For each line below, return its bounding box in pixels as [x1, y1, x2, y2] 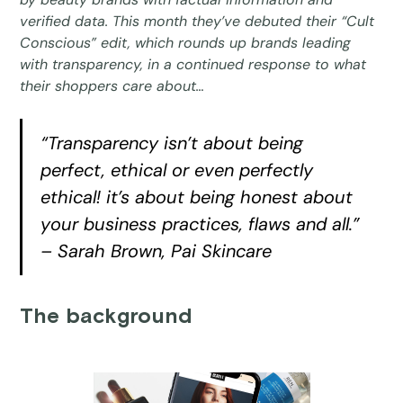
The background [20, 305, 193, 327]
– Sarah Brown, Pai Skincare [40, 238, 273, 263]
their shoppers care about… [20, 76, 205, 95]
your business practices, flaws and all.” [40, 211, 361, 236]
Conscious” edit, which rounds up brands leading [20, 32, 352, 52]
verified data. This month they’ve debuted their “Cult [20, 11, 375, 31]
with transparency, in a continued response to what [20, 54, 367, 74]
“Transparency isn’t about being [40, 130, 304, 155]
